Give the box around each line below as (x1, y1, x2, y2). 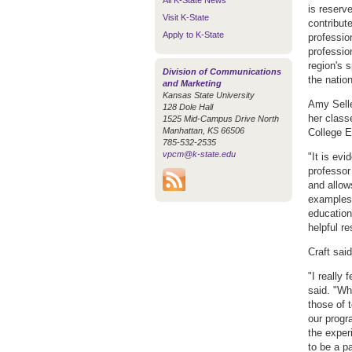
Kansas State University (163, 90, 255, 100)
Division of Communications (163, 67, 281, 76)
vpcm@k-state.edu (163, 149, 236, 159)
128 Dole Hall (163, 102, 213, 112)
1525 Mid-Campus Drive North (163, 114, 279, 123)
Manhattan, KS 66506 (163, 126, 244, 135)
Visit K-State (163, 13, 209, 22)
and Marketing (163, 79, 222, 88)
